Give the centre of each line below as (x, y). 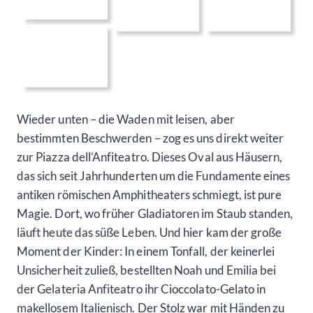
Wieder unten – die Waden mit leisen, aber (126, 119)
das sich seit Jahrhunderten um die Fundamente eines (154, 175)
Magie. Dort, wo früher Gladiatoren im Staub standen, (155, 213)
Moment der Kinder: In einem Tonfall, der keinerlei (146, 251)
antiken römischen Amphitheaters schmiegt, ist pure (150, 194)
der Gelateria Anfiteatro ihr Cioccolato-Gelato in (141, 289)
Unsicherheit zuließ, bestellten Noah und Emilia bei (147, 270)
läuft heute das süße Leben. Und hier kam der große (150, 232)
